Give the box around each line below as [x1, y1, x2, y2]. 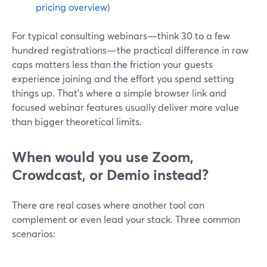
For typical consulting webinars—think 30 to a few [12, 29, 230, 42]
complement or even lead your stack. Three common [12, 213, 240, 225]
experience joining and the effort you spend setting [12, 72, 234, 85]
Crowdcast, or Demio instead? [12, 165, 209, 184]
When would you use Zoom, [12, 147, 194, 166]
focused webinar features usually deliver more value [12, 101, 239, 113]
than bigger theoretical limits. [12, 115, 142, 128]
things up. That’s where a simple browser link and [12, 86, 226, 99]
